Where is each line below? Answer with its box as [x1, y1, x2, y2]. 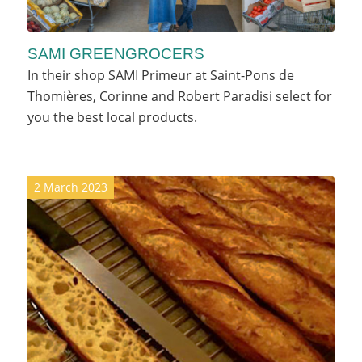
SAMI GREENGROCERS [27, 45, 204, 63]
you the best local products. [27, 108, 197, 127]
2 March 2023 [33, 179, 107, 196]
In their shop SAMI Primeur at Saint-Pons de [27, 66, 294, 85]
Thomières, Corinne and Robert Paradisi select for [27, 87, 332, 106]
